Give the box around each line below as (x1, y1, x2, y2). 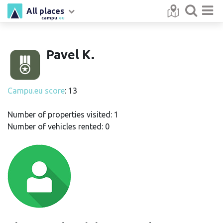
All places (26, 6, 64, 15)
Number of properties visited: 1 (7, 110, 118, 119)
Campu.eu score (7, 86, 65, 95)
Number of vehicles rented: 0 (7, 122, 110, 131)
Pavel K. (46, 47, 95, 62)
